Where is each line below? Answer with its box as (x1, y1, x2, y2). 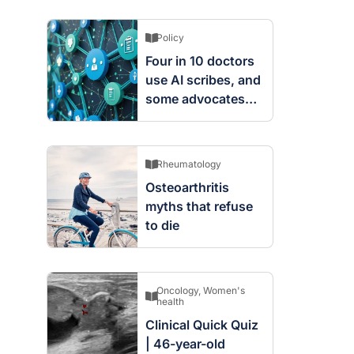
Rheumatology (156, 158, 221, 171)
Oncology (156, 284, 198, 297)
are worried (145, 110, 213, 126)
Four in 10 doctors (145, 53, 254, 70)
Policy (156, 32, 184, 44)
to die (145, 217, 179, 234)
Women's (202, 284, 245, 297)
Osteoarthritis (145, 179, 229, 196)
